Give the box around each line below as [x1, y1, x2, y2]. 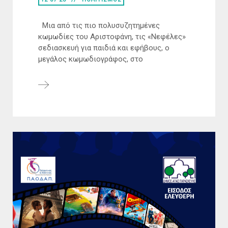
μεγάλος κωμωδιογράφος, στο [38, 54, 143, 64]
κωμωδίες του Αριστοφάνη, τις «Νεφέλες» [38, 32, 186, 41]
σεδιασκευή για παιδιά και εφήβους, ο [38, 43, 169, 52]
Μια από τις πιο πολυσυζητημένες [38, 20, 160, 30]
